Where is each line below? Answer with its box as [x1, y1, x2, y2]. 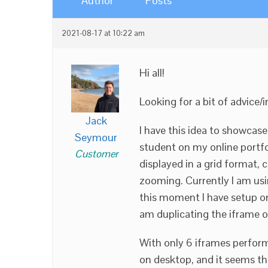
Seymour [75, 130, 117, 144]
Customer [74, 147, 118, 160]
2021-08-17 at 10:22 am [62, 29, 145, 38]
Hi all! [139, 66, 165, 80]
